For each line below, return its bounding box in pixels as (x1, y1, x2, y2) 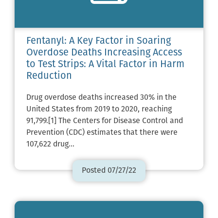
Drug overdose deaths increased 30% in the (26, 93, 177, 102)
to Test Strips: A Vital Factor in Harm (26, 59, 184, 70)
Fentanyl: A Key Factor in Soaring (26, 36, 171, 46)
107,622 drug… (26, 140, 74, 148)
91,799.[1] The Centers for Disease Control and (26, 117, 183, 125)
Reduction (26, 71, 72, 81)
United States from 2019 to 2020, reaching (26, 105, 172, 113)
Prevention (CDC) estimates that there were (26, 128, 178, 137)
